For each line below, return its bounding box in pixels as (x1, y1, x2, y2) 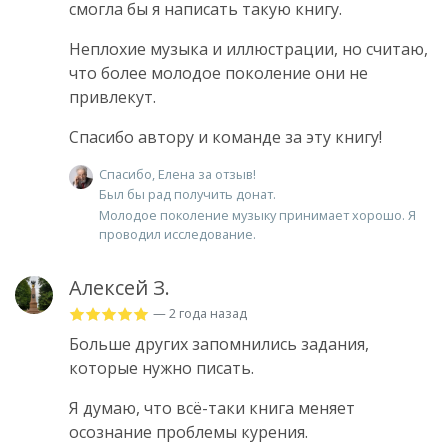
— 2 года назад (153, 303, 247, 322)
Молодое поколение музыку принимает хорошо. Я (99, 205, 416, 224)
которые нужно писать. (69, 356, 254, 379)
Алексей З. (69, 273, 170, 301)
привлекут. (69, 85, 156, 108)
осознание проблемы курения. (69, 420, 308, 443)
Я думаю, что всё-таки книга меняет (69, 396, 355, 419)
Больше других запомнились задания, (69, 332, 369, 355)
